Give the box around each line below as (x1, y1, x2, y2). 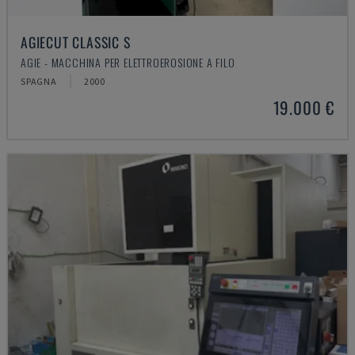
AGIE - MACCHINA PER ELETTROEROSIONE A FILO (21, 54, 235, 71)
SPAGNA (21, 75, 57, 87)
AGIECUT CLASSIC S (21, 32, 131, 52)
